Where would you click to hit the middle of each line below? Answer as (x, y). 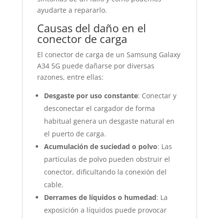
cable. (54, 185)
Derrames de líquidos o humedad (100, 197)
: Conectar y (157, 96)
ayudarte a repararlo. (72, 10)
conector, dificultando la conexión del (105, 172)
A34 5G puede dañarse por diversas (96, 66)
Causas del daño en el (91, 28)
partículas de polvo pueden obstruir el (107, 159)
